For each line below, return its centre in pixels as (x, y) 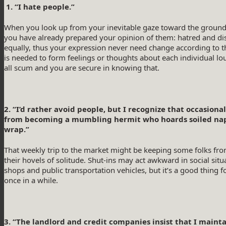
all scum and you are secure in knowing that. (82, 68)
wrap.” (17, 129)
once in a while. (31, 180)
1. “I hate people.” (39, 7)
